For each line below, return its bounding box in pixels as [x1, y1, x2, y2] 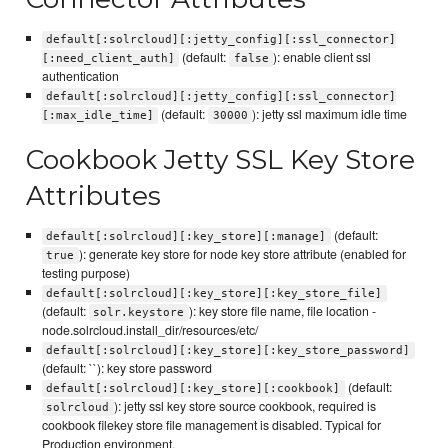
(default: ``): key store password [41, 359, 212, 378]
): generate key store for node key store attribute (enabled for [78, 245, 406, 264]
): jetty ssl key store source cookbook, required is [113, 397, 376, 416]
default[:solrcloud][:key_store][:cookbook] [46, 382, 341, 396]
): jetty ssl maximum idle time [252, 105, 408, 124]
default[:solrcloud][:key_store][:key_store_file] [46, 287, 383, 301]
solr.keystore [93, 306, 185, 320]
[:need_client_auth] [41, 52, 175, 66]
